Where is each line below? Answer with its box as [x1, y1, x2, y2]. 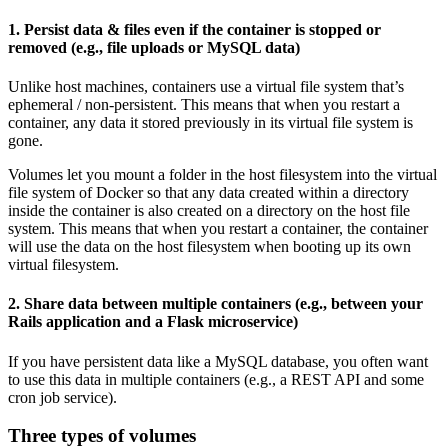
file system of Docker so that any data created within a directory [8, 184, 409, 201]
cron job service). [8, 388, 117, 406]
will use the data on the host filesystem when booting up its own [8, 238, 411, 255]
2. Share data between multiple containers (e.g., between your [8, 295, 423, 313]
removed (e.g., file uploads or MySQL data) [8, 38, 300, 56]
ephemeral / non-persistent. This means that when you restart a [8, 96, 400, 113]
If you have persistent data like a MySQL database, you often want [8, 352, 428, 370]
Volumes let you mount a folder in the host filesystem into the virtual [8, 166, 437, 183]
